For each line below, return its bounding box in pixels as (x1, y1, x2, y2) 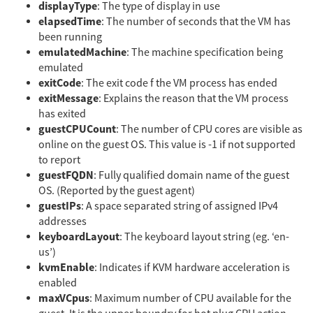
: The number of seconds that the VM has (101, 14, 291, 29)
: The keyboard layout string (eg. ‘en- (119, 229, 289, 244)
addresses (38, 214, 87, 228)
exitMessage (38, 90, 99, 106)
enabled (38, 275, 77, 290)
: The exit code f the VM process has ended (81, 75, 277, 90)
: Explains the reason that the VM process (99, 91, 289, 105)
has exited (38, 106, 86, 121)
